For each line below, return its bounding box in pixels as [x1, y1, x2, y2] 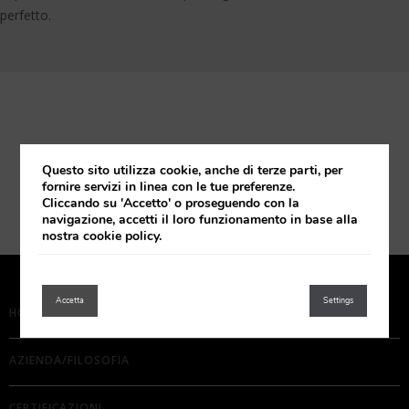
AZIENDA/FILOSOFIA [9, 351, 130, 368]
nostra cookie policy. [42, 226, 163, 245]
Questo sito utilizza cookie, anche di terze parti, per [42, 161, 343, 179]
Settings [322, 295, 353, 306]
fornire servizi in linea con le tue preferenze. [42, 177, 296, 195]
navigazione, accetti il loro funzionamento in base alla [42, 210, 359, 228]
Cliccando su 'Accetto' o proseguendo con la [42, 194, 300, 212]
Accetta [56, 295, 85, 306]
